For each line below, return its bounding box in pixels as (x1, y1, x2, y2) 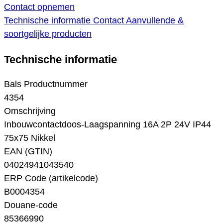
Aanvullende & (126, 15, 184, 26)
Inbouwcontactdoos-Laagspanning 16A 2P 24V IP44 (4, 119, 211, 130)
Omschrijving (4, 106, 56, 116)
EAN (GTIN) (4, 146, 52, 157)
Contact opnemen (4, 2, 75, 12)
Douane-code (4, 200, 58, 211)
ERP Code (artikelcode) (4, 173, 98, 184)
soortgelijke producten (4, 29, 92, 39)
